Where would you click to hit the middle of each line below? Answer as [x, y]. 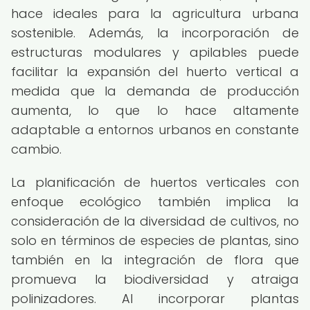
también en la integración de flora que [155, 260]
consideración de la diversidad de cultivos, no [155, 221]
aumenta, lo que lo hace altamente [155, 110]
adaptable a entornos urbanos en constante [155, 130]
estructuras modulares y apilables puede [155, 52]
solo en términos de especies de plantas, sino [155, 240]
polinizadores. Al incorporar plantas [155, 299]
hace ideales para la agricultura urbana [155, 13]
